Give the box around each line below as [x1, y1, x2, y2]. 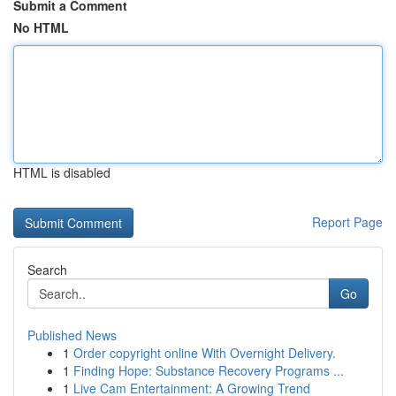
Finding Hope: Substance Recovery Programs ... [73, 362, 344, 379]
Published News [27, 326, 117, 344]
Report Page [312, 213, 383, 231]
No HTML [13, 19, 69, 36]
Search [27, 261, 67, 278]
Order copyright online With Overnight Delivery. [73, 344, 336, 362]
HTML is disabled [13, 164, 110, 181]
